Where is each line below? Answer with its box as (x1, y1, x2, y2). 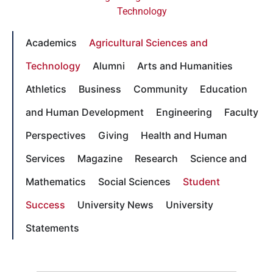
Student (183, 175, 220, 188)
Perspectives (26, 129, 86, 141)
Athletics (26, 82, 66, 95)
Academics (26, 36, 77, 49)
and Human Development (26, 105, 144, 118)
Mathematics (26, 175, 86, 188)
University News (77, 198, 154, 211)
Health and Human (141, 129, 227, 141)
